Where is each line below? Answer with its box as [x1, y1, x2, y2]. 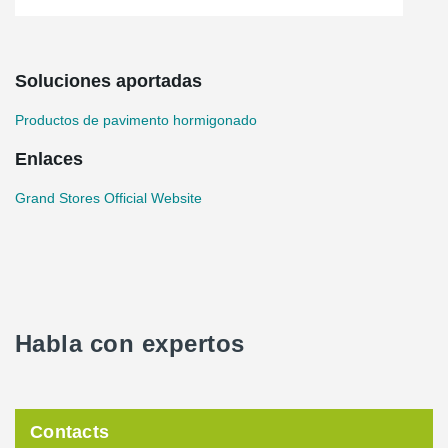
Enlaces [15, 149, 83, 169]
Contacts [30, 422, 110, 442]
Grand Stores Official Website [15, 190, 202, 206]
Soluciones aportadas [15, 71, 202, 91]
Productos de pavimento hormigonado [15, 112, 257, 128]
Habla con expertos [15, 330, 245, 357]
